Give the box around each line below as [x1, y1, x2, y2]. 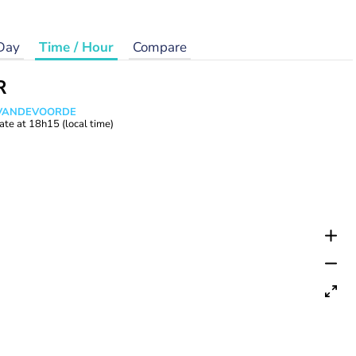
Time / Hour [38, 38, 114, 56]
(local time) [62, 117, 114, 131]
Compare [132, 38, 187, 56]
